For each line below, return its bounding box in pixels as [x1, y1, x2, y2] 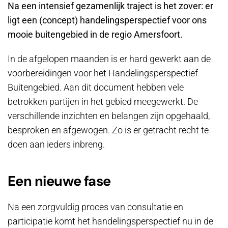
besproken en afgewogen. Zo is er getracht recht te [8, 125, 209, 135]
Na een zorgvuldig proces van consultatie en [8, 202, 183, 212]
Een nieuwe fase [8, 172, 111, 190]
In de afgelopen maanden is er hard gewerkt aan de [8, 53, 211, 64]
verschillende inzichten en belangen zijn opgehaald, [8, 110, 210, 121]
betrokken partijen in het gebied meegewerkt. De [8, 96, 198, 107]
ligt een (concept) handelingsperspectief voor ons [8, 15, 207, 25]
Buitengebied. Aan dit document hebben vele [8, 82, 184, 93]
